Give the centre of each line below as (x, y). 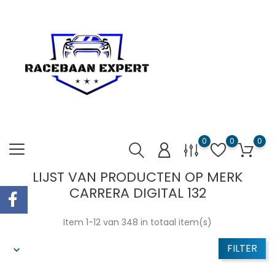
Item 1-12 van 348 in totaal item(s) (137, 222)
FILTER (242, 248)
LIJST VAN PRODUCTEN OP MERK (137, 177)
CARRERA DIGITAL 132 (137, 193)
